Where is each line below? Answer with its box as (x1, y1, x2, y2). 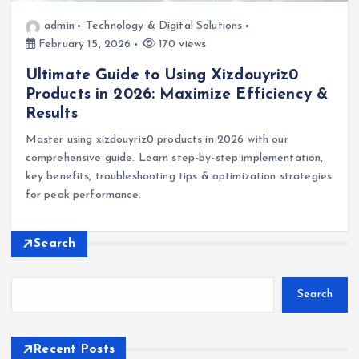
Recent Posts (34, 342, 115, 356)
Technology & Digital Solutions (86, 20, 243, 33)
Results (25, 105, 78, 122)
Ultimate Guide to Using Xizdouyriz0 (25, 67, 299, 83)
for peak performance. (25, 188, 142, 201)
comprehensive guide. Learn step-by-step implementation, (25, 151, 324, 164)
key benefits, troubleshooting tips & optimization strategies (25, 170, 333, 183)
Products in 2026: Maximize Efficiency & (25, 86, 329, 103)
